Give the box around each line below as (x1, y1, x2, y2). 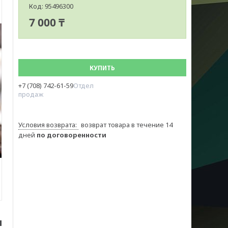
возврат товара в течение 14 (81, 120, 173, 129)
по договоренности (37, 130, 106, 139)
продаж (18, 90, 43, 99)
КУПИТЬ (90, 64, 115, 72)
